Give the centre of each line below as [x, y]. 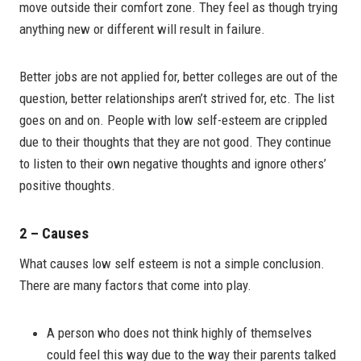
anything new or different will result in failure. [142, 29]
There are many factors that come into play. [135, 285]
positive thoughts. [67, 186]
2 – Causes [54, 234]
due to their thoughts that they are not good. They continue [175, 142]
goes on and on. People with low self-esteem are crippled [173, 120]
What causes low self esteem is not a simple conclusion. [172, 263]
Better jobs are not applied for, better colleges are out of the [178, 77]
